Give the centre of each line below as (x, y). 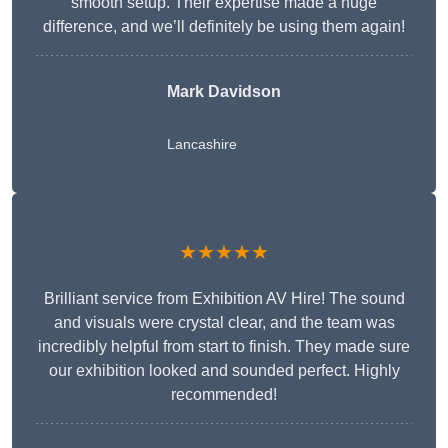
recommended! (224, 395)
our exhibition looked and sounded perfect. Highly (224, 371)
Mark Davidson (224, 92)
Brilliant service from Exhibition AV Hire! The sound (224, 299)
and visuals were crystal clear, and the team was (224, 323)
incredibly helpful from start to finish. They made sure (224, 347)
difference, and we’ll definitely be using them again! (224, 27)
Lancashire (202, 144)
